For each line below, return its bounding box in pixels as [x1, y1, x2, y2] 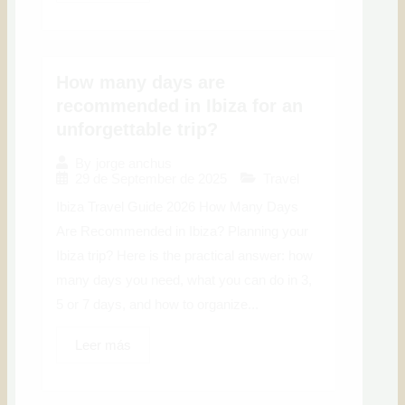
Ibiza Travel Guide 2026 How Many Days [56, 199, 299, 214]
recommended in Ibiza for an [56, 95, 304, 116]
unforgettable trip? [56, 118, 219, 139]
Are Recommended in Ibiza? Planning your [56, 223, 309, 239]
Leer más [75, 336, 132, 353]
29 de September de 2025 [75, 170, 228, 186]
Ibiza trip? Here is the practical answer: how [56, 248, 314, 263]
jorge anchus [96, 155, 173, 171]
